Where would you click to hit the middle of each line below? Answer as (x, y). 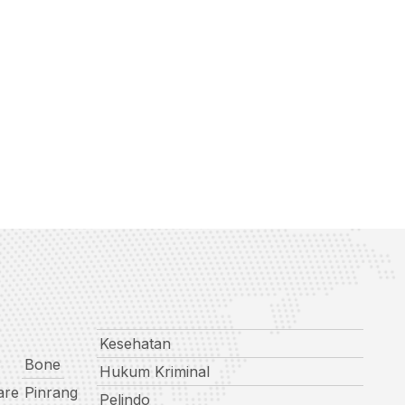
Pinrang (51, 392)
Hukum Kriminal (154, 371)
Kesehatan (135, 343)
